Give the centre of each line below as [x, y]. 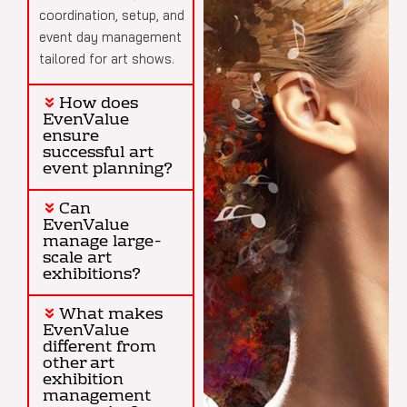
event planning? [108, 169]
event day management [110, 37]
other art [79, 363]
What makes [110, 314]
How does [98, 104]
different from [99, 347]
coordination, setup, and [112, 15]
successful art [98, 153]
